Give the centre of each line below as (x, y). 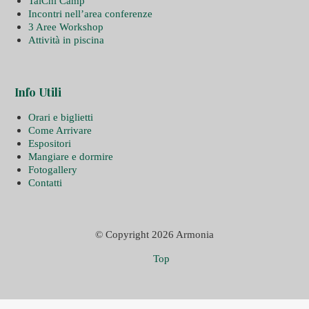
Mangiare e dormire (70, 156)
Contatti (45, 182)
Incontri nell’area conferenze (90, 13)
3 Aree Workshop (66, 27)
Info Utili (38, 92)
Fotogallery (52, 169)
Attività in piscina (66, 40)
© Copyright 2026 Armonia (154, 234)
